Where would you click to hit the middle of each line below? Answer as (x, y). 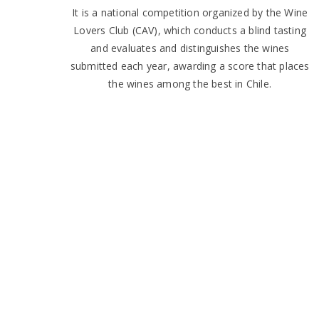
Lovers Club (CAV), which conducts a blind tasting (190, 31)
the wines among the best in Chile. (190, 84)
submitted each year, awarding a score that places (190, 66)
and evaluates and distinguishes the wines (190, 48)
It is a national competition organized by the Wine (190, 13)
